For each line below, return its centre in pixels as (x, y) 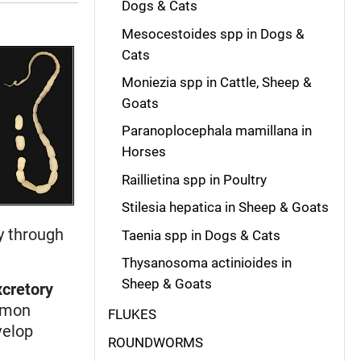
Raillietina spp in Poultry (194, 179)
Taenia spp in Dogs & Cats (201, 235)
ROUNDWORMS (156, 342)
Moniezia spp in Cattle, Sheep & (216, 82)
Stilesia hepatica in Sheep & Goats (225, 207)
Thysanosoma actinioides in (206, 262)
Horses (143, 152)
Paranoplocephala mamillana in (216, 131)
